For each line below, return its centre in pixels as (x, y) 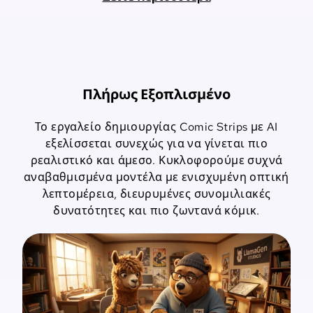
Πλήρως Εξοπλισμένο (156, 95)
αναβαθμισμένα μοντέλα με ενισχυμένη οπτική (156, 177)
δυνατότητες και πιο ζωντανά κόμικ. (156, 211)
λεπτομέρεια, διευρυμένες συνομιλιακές (156, 194)
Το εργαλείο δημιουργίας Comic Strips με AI (156, 127)
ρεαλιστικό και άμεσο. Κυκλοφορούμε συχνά (156, 161)
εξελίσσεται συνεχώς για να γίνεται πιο (156, 144)
